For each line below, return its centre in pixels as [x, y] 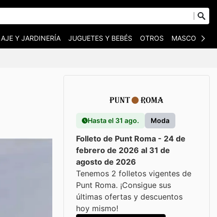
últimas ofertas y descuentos [129, 197]
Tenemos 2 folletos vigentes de [134, 173]
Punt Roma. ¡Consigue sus [124, 185]
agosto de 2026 [106, 162]
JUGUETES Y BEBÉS [100, 38]
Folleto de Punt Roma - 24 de [131, 139]
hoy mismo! [97, 208]
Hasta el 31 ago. [113, 120]
